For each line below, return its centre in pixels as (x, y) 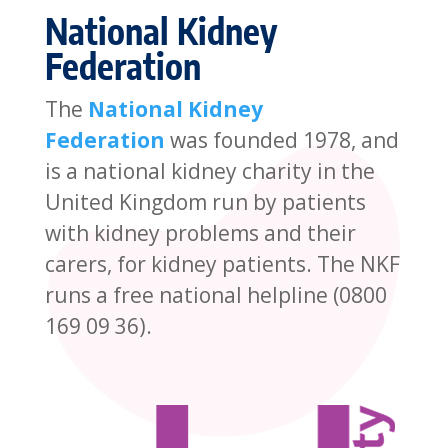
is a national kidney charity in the (209, 170)
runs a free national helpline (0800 (215, 294)
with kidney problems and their (200, 232)
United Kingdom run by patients (205, 201)
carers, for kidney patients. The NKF (222, 263)
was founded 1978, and (281, 139)
